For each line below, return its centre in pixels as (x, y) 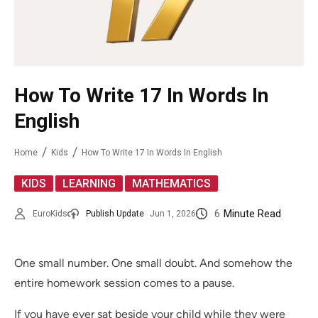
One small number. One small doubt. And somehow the (153, 263)
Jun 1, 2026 (173, 214)
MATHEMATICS (171, 184)
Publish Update (115, 214)
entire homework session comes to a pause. (124, 283)
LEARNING (89, 184)
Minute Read (252, 214)
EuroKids (50, 214)
